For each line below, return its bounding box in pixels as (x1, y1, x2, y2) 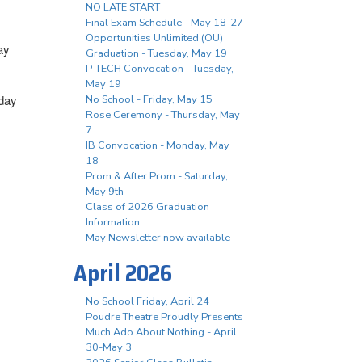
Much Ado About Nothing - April (86, 325, 237, 340)
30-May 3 (86, 340, 132, 356)
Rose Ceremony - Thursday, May (86, 107, 240, 123)
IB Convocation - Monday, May (86, 138, 229, 154)
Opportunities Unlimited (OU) (86, 31, 223, 46)
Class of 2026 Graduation (86, 200, 209, 215)
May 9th (86, 184, 124, 200)
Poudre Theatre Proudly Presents (86, 309, 243, 325)
